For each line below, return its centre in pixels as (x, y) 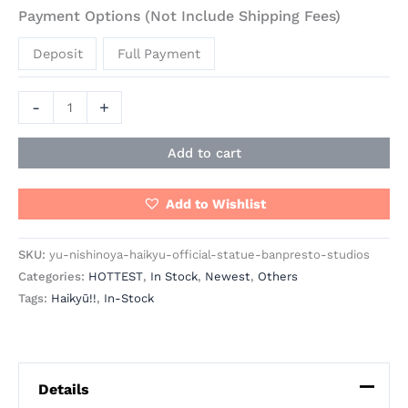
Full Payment (159, 53)
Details (63, 389)
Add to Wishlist (215, 204)
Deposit (57, 53)
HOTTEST (116, 277)
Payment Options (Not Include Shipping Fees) (179, 16)
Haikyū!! (74, 299)
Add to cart (204, 153)
